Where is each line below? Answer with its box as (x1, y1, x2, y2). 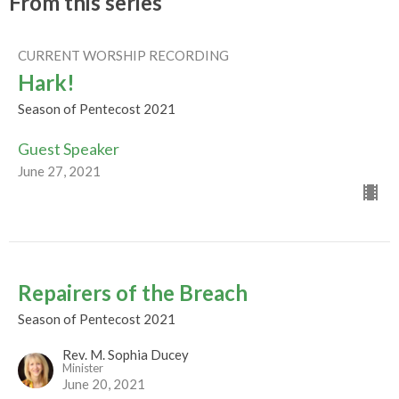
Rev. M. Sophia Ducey (62, 346, 189, 362)
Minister (62, 360, 103, 375)
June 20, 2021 (62, 375, 145, 392)
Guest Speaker (18, 138, 119, 159)
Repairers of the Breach (18, 279, 248, 305)
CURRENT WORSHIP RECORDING (18, 46, 229, 63)
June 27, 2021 (18, 162, 101, 179)
